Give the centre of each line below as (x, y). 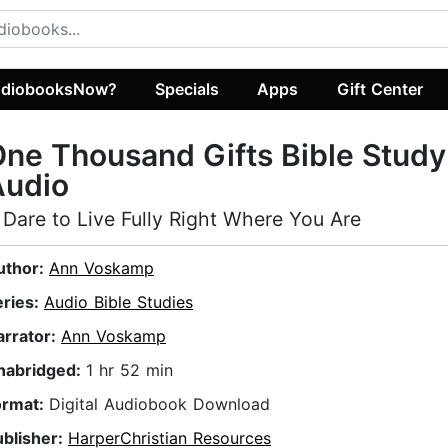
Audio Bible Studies (118, 302)
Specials (187, 88)
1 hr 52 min (129, 370)
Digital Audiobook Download (159, 404)
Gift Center (379, 88)
